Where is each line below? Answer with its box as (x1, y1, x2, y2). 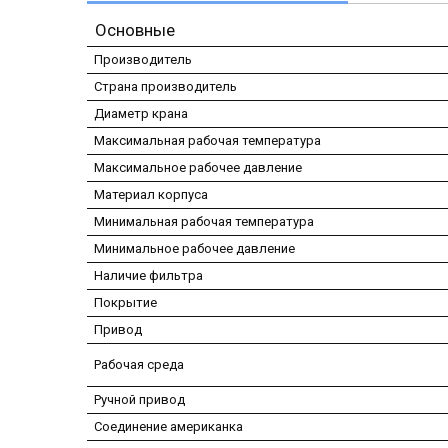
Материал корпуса (94, 187, 208, 203)
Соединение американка (94, 419, 243, 435)
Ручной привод (94, 392, 185, 408)
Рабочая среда (94, 357, 184, 373)
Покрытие (94, 295, 157, 311)
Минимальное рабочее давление (94, 241, 295, 257)
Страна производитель (94, 79, 237, 95)
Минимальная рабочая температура (94, 214, 314, 230)
